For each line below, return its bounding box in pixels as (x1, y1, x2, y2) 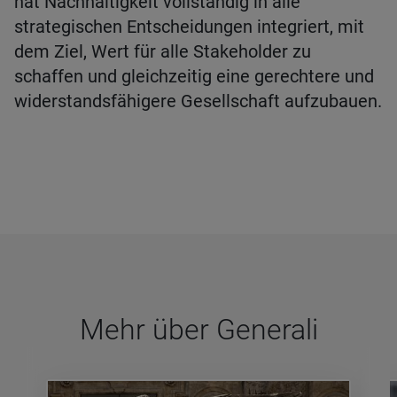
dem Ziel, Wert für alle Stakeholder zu (14, 41, 311, 62)
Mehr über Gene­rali (79, 313, 318, 346)
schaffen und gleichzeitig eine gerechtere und (14, 66, 374, 87)
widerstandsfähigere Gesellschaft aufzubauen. (14, 90, 382, 112)
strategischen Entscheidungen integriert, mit (14, 16, 364, 37)
